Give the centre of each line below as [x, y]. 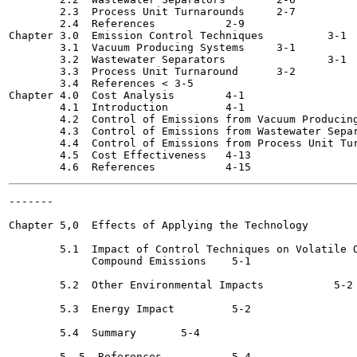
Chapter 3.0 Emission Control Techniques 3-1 [136, 35]
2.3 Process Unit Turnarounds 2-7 [130, 12]
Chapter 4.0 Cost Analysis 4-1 [92, 95]
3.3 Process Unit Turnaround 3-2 [124, 71]
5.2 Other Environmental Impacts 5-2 [139, 285]
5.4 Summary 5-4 [76, 333]
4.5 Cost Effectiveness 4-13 [108, 155]
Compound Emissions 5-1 [108, 261]
